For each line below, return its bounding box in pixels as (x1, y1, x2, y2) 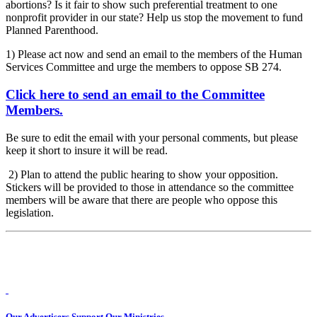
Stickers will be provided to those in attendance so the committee (6, 180, 294, 193)
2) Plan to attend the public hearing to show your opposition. (6, 168, 278, 180)
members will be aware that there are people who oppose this (6, 193, 277, 206)
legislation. (6, 206, 57, 219)
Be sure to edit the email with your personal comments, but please (6, 131, 298, 144)
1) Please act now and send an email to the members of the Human (6, 48, 302, 61)
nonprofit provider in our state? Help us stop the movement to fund (6, 11, 303, 24)
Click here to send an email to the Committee (6, 86, 265, 102)
